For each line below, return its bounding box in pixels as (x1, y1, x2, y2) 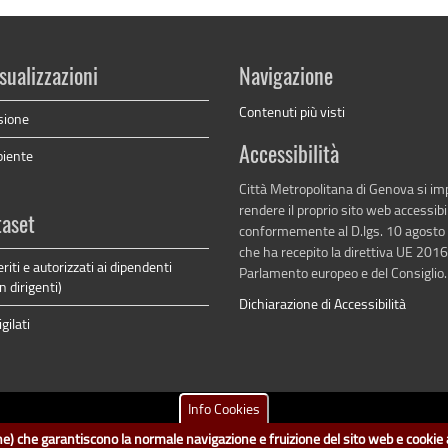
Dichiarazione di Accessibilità (239, 293, 406, 313)
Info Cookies (188, 399, 260, 418)
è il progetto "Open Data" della (140, 426, 321, 446)
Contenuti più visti (239, 101, 345, 121)
